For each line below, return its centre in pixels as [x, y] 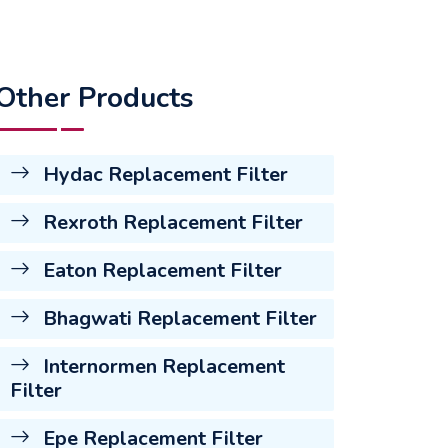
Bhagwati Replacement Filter [177, 318]
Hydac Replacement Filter [163, 174]
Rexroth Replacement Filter [170, 222]
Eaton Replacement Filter [160, 270]
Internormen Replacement [161, 366]
